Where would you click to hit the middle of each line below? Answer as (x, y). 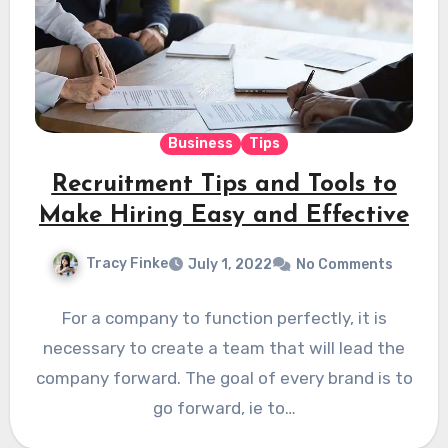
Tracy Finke (126, 264)
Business (200, 143)
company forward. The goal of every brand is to (224, 378)
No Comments (344, 265)
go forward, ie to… (224, 408)
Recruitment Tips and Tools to (224, 184)
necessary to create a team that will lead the (224, 348)
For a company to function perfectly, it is (224, 318)
